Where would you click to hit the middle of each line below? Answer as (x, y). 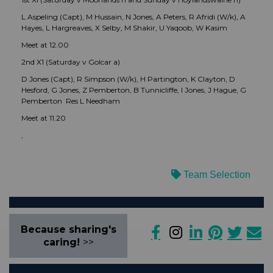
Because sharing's (68, 230)
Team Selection (216, 175)
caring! (63, 243)
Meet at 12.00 (45, 45)
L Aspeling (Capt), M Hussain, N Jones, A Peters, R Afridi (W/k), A (133, 17)
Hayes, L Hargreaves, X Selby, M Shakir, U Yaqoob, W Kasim (124, 28)
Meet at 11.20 (44, 118)
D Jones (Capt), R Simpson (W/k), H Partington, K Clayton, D (128, 79)
